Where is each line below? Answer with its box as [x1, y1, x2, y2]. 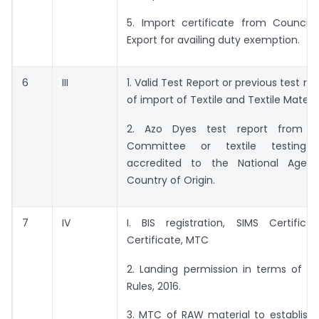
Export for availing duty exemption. [127, 32, 300, 47]
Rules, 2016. [127, 278, 181, 293]
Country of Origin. [127, 172, 215, 187]
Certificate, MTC [127, 233, 209, 248]
